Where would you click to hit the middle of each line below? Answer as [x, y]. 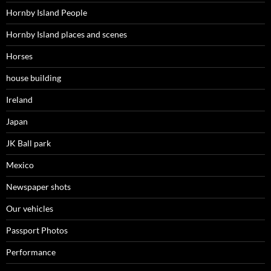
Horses [19, 56]
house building [34, 78]
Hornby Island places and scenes [67, 34]
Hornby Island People [47, 13]
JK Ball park [28, 143]
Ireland [19, 100]
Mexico [20, 165]
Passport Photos [37, 230]
